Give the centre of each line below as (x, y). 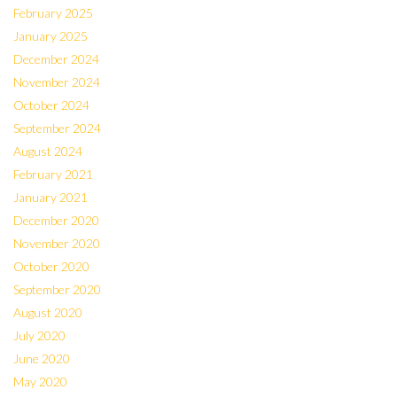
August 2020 (48, 312)
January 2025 (51, 36)
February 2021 (53, 174)
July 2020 (39, 335)
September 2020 (57, 289)
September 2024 (57, 128)
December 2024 (56, 59)
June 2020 (42, 358)
